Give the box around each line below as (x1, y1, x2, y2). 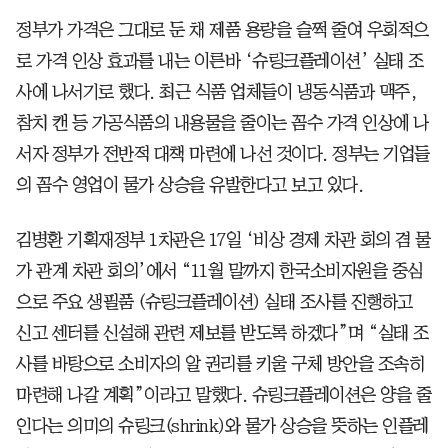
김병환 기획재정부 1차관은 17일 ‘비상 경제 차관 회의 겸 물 (16, 230, 431, 249)
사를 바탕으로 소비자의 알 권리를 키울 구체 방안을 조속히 (16, 354, 424, 373)
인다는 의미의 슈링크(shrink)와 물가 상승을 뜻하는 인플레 (16, 416, 429, 435)
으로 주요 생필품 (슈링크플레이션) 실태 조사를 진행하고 (16, 292, 413, 311)
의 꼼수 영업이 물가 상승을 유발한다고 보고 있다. (16, 175, 363, 194)
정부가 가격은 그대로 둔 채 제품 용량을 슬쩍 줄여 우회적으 (16, 20, 429, 39)
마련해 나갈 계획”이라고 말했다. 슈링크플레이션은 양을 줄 (16, 385, 431, 404)
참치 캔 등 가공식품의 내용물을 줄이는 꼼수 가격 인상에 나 (16, 113, 429, 132)
